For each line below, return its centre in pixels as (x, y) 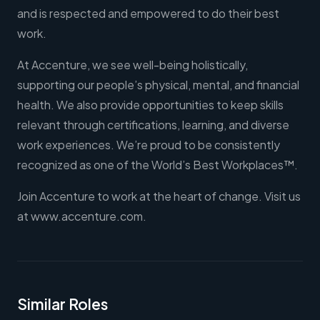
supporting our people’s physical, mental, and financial (158, 85)
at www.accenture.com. (82, 216)
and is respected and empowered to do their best (148, 14)
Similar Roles (62, 304)
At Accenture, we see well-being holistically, (132, 65)
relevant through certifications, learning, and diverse (153, 125)
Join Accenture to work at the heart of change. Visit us (159, 196)
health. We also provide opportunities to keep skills (150, 105)
